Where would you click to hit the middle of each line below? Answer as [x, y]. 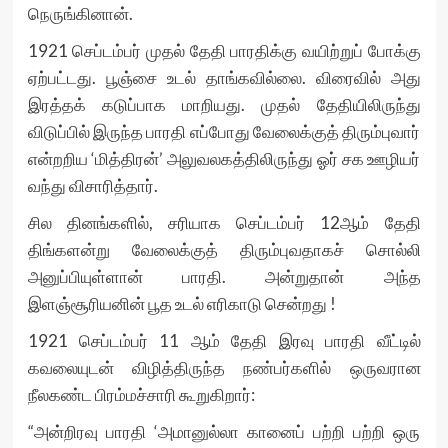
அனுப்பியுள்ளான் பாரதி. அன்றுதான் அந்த [224, 276]
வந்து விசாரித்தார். [92, 185]
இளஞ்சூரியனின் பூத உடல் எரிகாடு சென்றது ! [181, 303]
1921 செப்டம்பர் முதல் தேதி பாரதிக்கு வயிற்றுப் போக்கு [224, 50]
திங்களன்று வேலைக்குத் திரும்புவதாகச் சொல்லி [224, 249]
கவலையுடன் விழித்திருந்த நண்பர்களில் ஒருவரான [224, 367]
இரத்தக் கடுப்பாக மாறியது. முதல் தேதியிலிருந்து [224, 104]
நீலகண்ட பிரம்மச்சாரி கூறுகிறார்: [141, 394]
